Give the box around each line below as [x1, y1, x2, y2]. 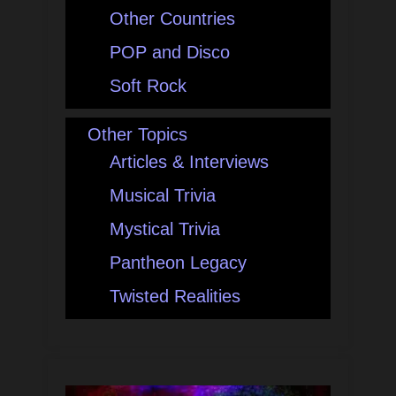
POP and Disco [110, 42, 230, 62]
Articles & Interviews [110, 151, 269, 171]
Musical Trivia [110, 185, 216, 205]
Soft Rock [110, 75, 187, 95]
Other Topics [88, 124, 187, 144]
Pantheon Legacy [110, 252, 247, 272]
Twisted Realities [110, 286, 240, 306]
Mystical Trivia [110, 218, 220, 239]
